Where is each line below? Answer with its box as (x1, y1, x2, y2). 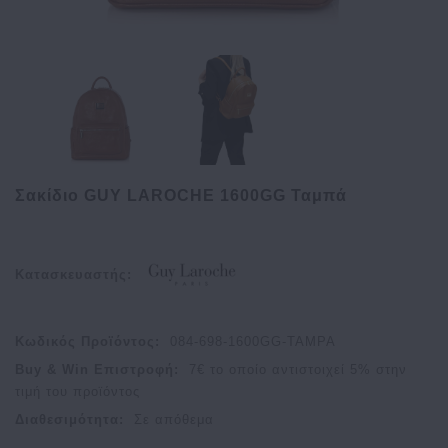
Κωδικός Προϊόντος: (15, 334, 160, 350)
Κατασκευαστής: (15, 266, 132, 282)
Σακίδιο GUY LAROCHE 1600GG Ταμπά (15, 187, 347, 205)
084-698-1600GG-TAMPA (170, 334, 336, 350)
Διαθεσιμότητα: (15, 412, 124, 428)
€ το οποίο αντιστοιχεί (197, 362, 350, 378)
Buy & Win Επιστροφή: (15, 362, 179, 378)
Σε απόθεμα (134, 412, 214, 428)
